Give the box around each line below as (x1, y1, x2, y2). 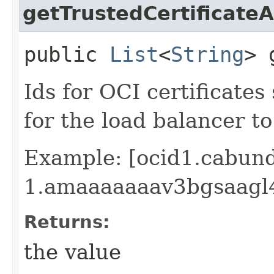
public (24, 42, 109, 67)
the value (24, 239, 121, 264)
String (171, 42, 244, 67)
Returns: (24, 211, 110, 232)
